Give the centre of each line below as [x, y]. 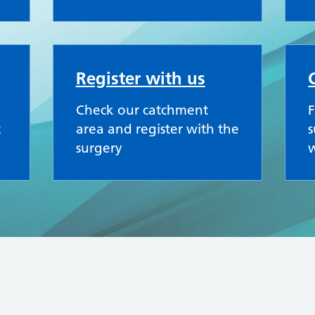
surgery [99, 148]
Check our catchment [142, 110]
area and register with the [157, 129]
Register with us [140, 78]
